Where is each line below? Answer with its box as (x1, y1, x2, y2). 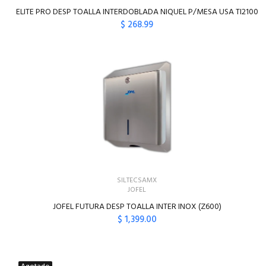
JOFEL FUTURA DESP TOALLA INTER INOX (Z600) (52, 200, 221, 214)
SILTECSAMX (117, 175, 157, 186)
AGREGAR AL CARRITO (105, 237, 186, 251)
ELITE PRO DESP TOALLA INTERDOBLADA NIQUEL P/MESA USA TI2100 (15, 5, 258, 19)
